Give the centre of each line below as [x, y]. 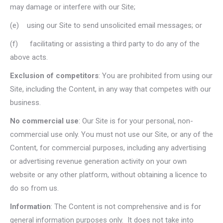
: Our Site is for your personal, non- [136, 121]
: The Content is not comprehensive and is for [126, 207]
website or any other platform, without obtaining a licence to [109, 175]
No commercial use [44, 121]
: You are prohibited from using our [156, 76]
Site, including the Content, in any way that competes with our [111, 89]
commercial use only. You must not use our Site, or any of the [111, 134]
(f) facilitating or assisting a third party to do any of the [105, 44]
